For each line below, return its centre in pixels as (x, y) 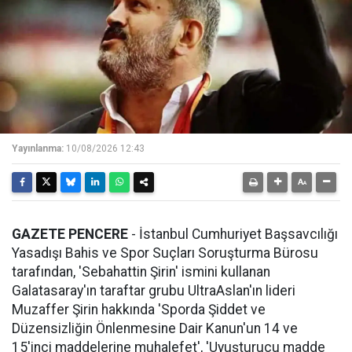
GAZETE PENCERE (70, 235)
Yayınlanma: (38, 149)
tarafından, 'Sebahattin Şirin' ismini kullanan (141, 272)
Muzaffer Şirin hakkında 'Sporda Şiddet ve (139, 310)
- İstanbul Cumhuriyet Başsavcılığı (233, 235)
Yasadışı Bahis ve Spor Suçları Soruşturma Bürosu (165, 253)
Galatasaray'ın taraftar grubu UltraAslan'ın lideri (154, 291)
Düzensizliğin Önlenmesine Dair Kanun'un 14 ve (155, 329)
